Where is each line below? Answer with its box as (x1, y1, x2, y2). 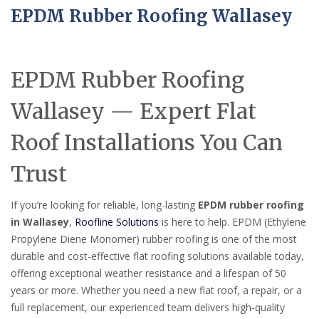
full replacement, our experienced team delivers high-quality (11, 300, 285, 315)
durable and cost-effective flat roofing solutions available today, (11, 249, 304, 263)
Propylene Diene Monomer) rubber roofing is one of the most (11, 232, 297, 246)
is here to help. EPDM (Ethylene (159, 215, 306, 229)
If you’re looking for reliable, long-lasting (11, 198, 198, 212)
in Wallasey (11, 215, 69, 229)
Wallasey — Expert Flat (11, 98, 256, 125)
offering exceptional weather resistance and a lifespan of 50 (11, 266, 286, 281)
